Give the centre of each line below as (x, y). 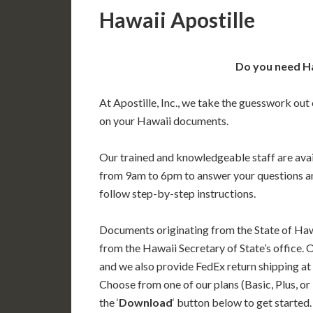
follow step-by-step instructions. (177, 193)
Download (146, 302)
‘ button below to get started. (242, 302)
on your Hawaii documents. (164, 121)
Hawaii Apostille (177, 20)
